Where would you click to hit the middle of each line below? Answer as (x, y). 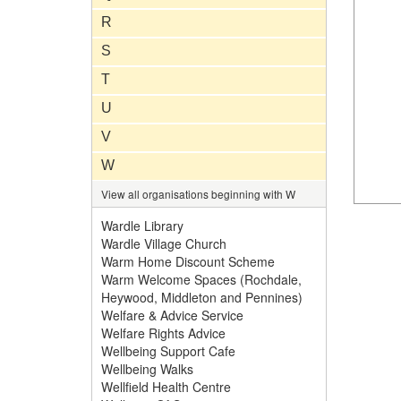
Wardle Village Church (164, 243)
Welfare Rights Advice (163, 333)
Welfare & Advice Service (172, 315)
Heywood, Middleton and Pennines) (202, 297)
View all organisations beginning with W (198, 194)
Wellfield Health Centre (166, 387)
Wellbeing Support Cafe (168, 351)
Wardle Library (142, 226)
